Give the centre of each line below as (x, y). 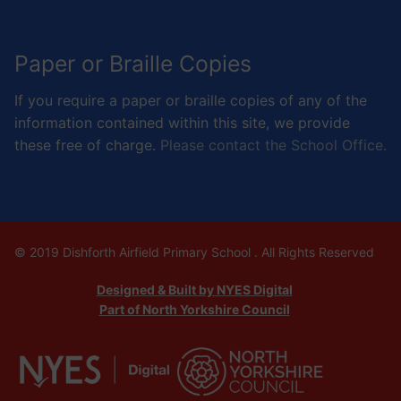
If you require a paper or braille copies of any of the (191, 100)
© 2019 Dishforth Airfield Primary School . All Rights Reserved (194, 252)
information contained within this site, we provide (182, 122)
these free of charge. (87, 145)
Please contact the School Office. (273, 145)
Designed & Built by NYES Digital (194, 289)
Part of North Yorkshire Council (194, 309)
